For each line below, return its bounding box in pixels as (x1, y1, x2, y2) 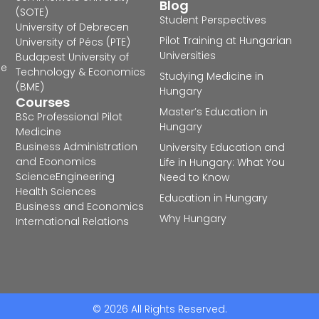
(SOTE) (16, 5, 49, 20)
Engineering (56, 169, 115, 184)
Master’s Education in (159, 105, 268, 120)
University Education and (159, 140, 285, 155)
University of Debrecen (16, 20, 130, 35)
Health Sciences (16, 184, 97, 199)
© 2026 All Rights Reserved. (92, 301, 227, 316)
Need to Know (159, 170, 229, 185)
